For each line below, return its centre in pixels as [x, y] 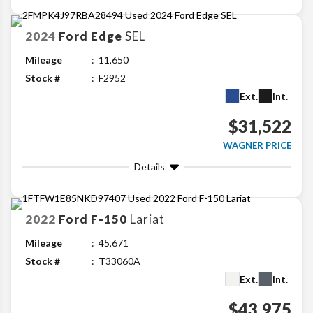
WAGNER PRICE [257, 146]
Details [150, 167]
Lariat [147, 219]
